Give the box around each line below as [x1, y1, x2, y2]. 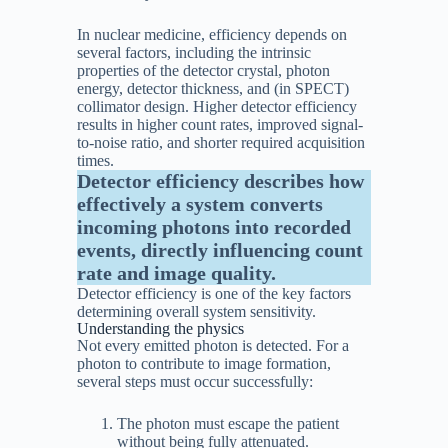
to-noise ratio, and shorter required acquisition [76, 134, 365, 151]
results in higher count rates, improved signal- [76, 116, 363, 133]
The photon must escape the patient [116, 415, 339, 432]
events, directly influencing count [76, 239, 363, 261]
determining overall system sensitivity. [76, 303, 316, 320]
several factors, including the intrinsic [76, 44, 311, 61]
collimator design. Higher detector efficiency [76, 98, 357, 115]
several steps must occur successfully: [76, 373, 313, 390]
